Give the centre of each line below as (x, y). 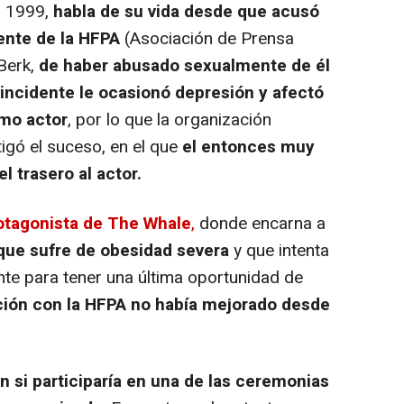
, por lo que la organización (170, 119)
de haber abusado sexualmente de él (184, 65)
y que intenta (279, 250)
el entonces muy (248, 147)
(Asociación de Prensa (207, 38)
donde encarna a (260, 223)
